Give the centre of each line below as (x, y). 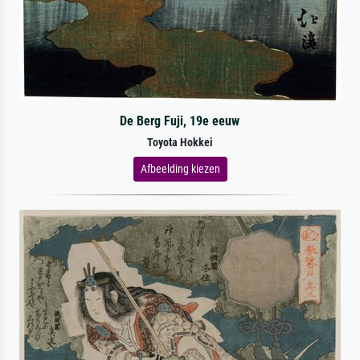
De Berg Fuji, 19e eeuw (180, 121)
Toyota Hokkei (180, 142)
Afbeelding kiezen (180, 168)
